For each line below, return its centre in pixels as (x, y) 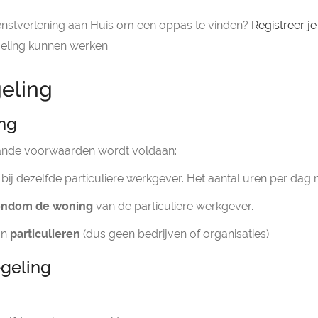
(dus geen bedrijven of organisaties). (176, 234)
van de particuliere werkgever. (173, 206)
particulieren (45, 234)
